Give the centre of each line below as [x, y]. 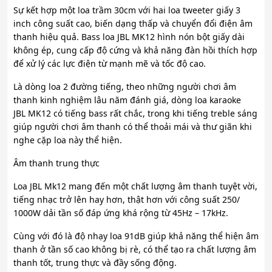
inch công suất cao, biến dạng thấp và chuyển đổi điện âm [133, 24]
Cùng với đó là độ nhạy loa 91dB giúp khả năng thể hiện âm [136, 236]
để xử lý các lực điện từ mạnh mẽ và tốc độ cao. [111, 64]
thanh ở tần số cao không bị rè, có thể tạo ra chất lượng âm [135, 250]
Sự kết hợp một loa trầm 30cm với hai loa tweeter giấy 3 [127, 10]
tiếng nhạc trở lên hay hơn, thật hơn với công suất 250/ [127, 200]
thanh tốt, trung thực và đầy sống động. [96, 263]
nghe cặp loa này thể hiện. [69, 140]
